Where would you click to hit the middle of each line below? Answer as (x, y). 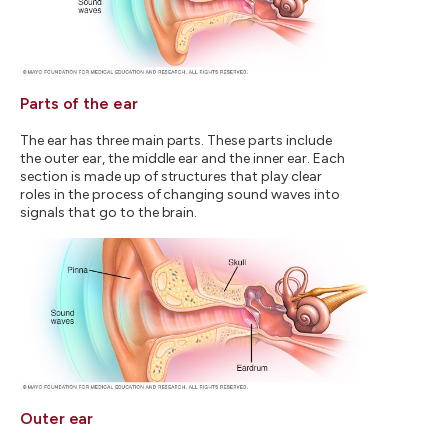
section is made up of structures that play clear (171, 176)
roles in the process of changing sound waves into (180, 194)
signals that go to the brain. (109, 212)
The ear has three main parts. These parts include (176, 140)
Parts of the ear (79, 103)
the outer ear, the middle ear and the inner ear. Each (182, 158)
